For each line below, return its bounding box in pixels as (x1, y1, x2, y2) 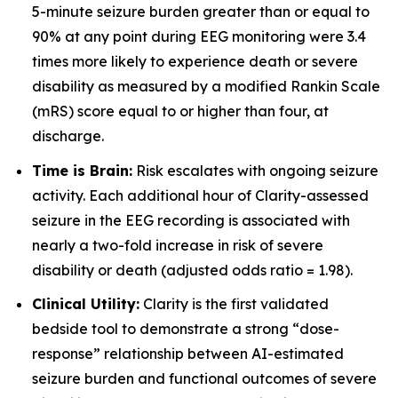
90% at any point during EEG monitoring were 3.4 (32, 28, 366, 45)
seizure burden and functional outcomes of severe (32, 370, 377, 388)
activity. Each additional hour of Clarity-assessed (32, 186, 369, 204)
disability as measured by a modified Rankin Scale (32, 77, 380, 95)
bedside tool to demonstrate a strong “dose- (32, 320, 339, 338)
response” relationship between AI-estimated (32, 345, 344, 363)
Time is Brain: (32, 161, 132, 179)
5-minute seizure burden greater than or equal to (32, 3, 370, 20)
